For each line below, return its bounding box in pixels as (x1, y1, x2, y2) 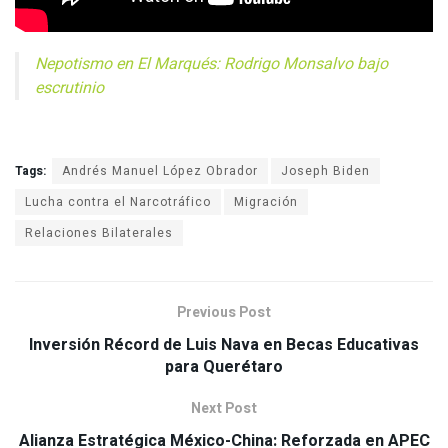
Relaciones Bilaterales (25, 223, 173, 242)
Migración (234, 192, 298, 211)
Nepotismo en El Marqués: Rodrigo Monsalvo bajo (35, 51, 388, 76)
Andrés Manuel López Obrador (62, 161, 258, 180)
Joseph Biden (281, 161, 370, 180)
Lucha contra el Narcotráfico (25, 192, 211, 211)
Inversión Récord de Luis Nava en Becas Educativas (29, 332, 419, 357)
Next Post (191, 397, 257, 419)
